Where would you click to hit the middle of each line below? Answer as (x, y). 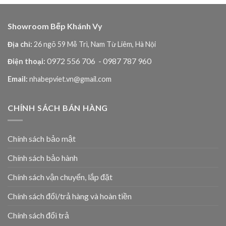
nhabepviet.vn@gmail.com (70, 79)
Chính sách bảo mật (42, 138)
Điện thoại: (26, 62)
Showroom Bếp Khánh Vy (55, 26)
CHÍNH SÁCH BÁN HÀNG (58, 108)
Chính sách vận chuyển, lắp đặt (60, 177)
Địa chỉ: (20, 44)
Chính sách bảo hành (43, 157)
